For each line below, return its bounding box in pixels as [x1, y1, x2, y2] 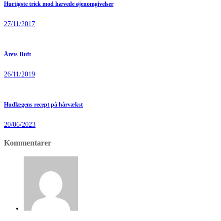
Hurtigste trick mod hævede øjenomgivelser [4, 1, 113, 8]
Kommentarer [4, 138, 51, 148]
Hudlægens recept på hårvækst [4, 101, 83, 108]
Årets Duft [4, 51, 31, 58]
